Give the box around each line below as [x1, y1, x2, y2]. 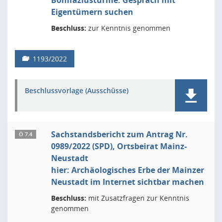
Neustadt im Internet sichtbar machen [51, 176, 204, 187]
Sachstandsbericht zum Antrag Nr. [51, 129, 188, 140]
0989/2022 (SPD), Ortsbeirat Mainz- [51, 141, 187, 152]
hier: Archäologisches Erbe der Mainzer [51, 165, 204, 175]
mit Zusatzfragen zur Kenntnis [86, 193, 189, 203]
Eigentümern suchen [51, 6, 133, 17]
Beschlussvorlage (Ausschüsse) [25, 86, 128, 95]
